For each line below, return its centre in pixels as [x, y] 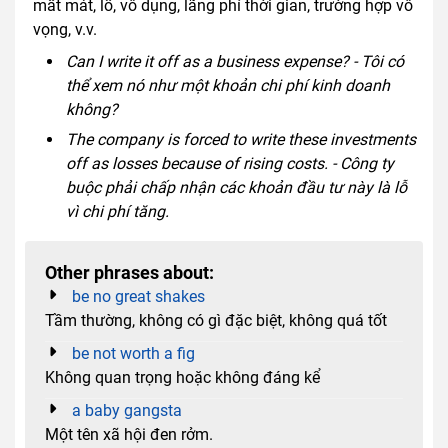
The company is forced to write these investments [240, 140]
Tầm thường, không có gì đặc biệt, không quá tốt [216, 321]
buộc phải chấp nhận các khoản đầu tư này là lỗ [236, 188]
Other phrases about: [129, 273]
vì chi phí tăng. [117, 212]
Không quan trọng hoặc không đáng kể [182, 378]
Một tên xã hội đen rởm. [129, 435]
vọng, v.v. [65, 29]
